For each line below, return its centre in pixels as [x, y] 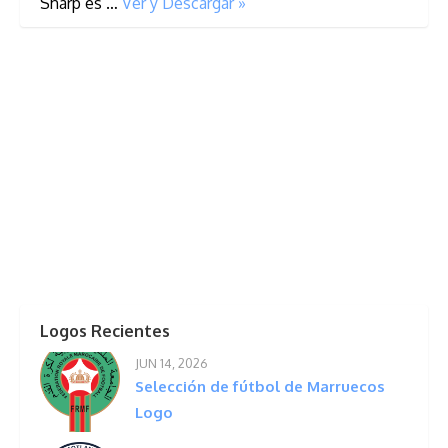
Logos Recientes [105, 330]
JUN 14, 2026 [171, 362]
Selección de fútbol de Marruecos [260, 386]
